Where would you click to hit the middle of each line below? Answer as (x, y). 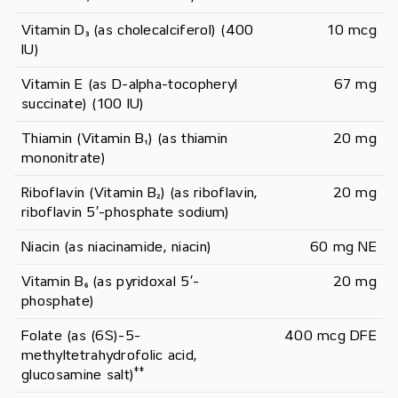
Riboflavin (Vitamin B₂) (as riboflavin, (140, 193)
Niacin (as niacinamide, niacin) (117, 247)
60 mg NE (343, 247)
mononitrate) (64, 159)
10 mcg (352, 31)
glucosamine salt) (78, 375)
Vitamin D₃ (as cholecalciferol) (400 (138, 31)
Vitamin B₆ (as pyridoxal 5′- (111, 282)
